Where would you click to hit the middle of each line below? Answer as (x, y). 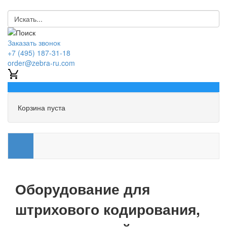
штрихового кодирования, (108, 209)
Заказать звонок (34, 43)
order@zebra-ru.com (41, 63)
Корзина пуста (42, 107)
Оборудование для (83, 188)
